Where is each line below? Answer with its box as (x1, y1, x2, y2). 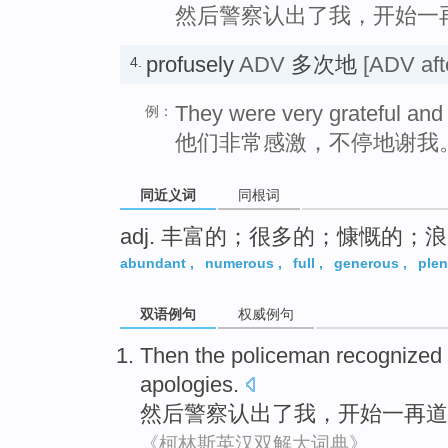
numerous (205, 255, 274, 272)
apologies (140, 372, 233, 398)
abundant (120, 255, 186, 272)
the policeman (195, 343, 330, 369)
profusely (146, 51, 239, 77)
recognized (336, 343, 442, 369)
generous (334, 255, 399, 272)
